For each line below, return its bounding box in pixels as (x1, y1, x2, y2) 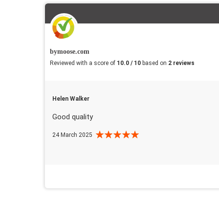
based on (142, 59, 168, 66)
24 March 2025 (52, 131, 92, 138)
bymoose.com (50, 47, 89, 55)
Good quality (52, 112, 93, 121)
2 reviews (168, 59, 195, 66)
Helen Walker (52, 95, 89, 102)
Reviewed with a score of (50, 59, 117, 66)
